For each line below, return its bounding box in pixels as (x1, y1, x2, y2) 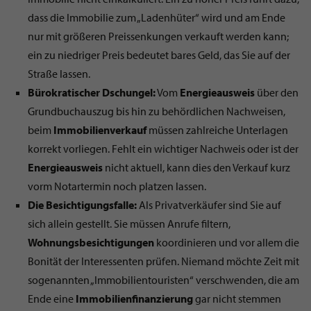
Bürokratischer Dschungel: (28, 85, 155, 99)
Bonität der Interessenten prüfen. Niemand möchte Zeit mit (28, 253, 299, 268)
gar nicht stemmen (193, 291, 281, 305)
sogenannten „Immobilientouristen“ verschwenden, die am (28, 272, 299, 287)
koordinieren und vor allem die (154, 235, 299, 249)
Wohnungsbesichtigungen (28, 235, 154, 249)
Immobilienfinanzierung (76, 291, 193, 305)
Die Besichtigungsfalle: (28, 197, 137, 212)
